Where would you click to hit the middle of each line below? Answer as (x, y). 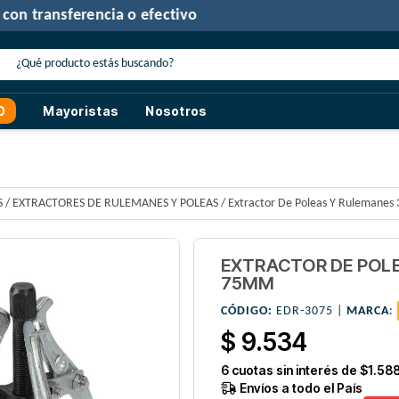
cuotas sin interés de (294, 370)
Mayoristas (81, 110)
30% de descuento (102, 16)
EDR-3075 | (309, 312)
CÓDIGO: (246, 312)
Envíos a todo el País (299, 388)
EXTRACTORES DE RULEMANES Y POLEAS (115, 204)
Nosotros (176, 110)
